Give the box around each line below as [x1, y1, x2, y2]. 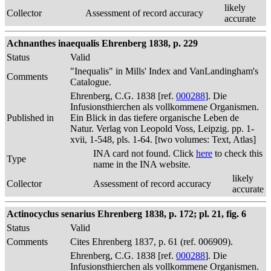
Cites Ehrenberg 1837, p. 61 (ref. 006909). [70, 237, 233, 247]
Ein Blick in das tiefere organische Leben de [70, 113, 239, 123]
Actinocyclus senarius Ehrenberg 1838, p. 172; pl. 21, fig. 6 [7, 209, 246, 219]
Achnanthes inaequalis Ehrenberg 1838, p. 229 [7, 38, 198, 48]
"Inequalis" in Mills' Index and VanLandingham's [70, 66, 258, 76]
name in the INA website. [93, 159, 191, 169]
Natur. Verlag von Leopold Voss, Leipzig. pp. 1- [70, 123, 254, 134]
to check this [212, 148, 263, 158]
